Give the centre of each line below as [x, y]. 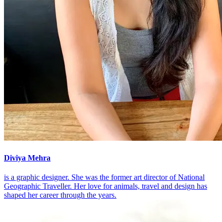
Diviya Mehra [27, 158]
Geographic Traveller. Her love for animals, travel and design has [106, 186]
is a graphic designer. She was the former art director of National [104, 177]
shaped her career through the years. [60, 195]
